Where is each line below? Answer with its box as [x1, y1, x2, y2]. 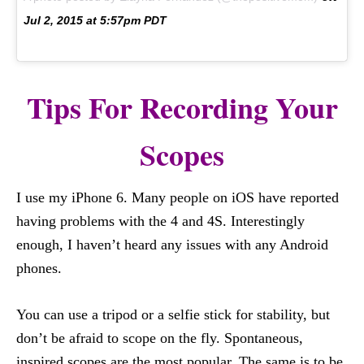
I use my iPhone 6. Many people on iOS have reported [16, 189, 339, 206]
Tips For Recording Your [26, 86, 338, 128]
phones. [16, 260, 62, 276]
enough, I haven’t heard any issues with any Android [16, 236, 328, 253]
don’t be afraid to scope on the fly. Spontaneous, [16, 330, 303, 346]
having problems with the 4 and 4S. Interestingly [16, 213, 305, 229]
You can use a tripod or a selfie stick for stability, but [16, 306, 330, 323]
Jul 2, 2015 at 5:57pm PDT [24, 14, 167, 27]
